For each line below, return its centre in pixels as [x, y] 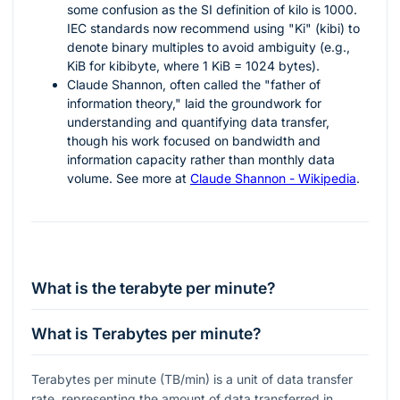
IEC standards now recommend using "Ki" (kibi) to [213, 29]
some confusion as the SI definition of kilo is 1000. [212, 10]
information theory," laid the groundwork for [194, 104]
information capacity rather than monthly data [201, 160]
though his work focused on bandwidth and [194, 141]
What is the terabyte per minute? [154, 287]
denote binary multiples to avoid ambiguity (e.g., [208, 47]
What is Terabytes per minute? [146, 333]
